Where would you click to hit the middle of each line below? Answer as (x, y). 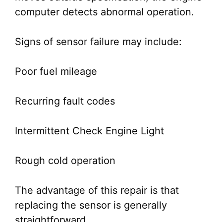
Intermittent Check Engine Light (89, 131)
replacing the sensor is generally (91, 205)
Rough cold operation (65, 161)
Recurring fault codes (65, 101)
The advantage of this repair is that (97, 190)
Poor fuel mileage (56, 71)
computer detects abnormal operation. (105, 12)
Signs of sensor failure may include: (98, 42)
